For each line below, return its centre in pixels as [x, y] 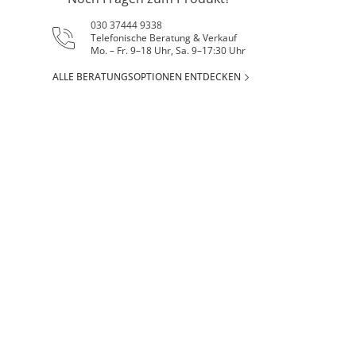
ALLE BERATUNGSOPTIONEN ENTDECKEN [147, 77]
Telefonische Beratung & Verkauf [164, 38]
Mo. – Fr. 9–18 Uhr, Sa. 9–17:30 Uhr [168, 50]
